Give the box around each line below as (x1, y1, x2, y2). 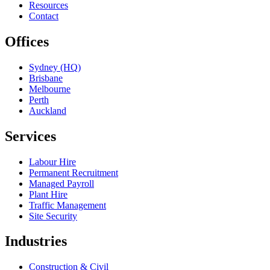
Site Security (29, 210, 77, 221)
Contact (29, 10, 58, 21)
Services (5, 128, 56, 144)
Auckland (29, 105, 66, 116)
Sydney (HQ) (29, 61, 81, 72)
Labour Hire (29, 156, 76, 167)
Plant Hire (29, 189, 67, 199)
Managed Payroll (29, 178, 94, 189)
